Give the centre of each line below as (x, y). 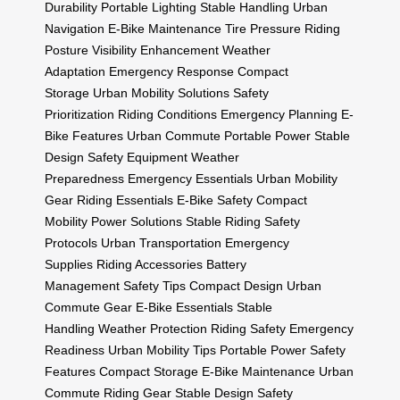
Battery (226, 265)
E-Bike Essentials (184, 308)
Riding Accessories (150, 265)
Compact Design (236, 286)
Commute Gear (88, 308)
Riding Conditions (167, 115)
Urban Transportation (161, 243)
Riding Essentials (125, 200)
